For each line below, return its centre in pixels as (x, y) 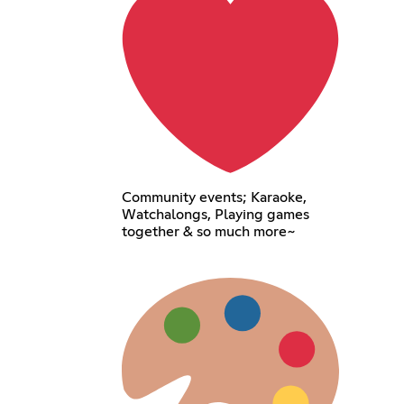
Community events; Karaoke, (214, 197)
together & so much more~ (208, 231)
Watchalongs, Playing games (215, 214)
